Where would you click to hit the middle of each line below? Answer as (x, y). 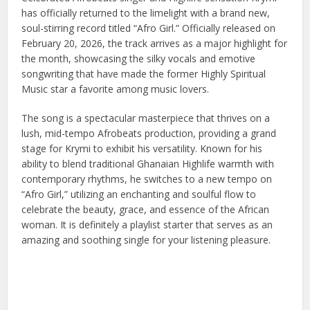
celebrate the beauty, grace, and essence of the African (146, 209)
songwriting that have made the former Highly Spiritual (144, 73)
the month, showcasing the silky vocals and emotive (139, 58)
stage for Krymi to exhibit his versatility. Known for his (142, 148)
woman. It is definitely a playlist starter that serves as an (147, 224)
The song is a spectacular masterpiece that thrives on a (146, 118)
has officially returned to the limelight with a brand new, (146, 12)
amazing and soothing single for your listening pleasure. (146, 239)
